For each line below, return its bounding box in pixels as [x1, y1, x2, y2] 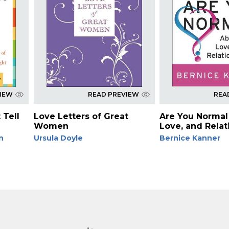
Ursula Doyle [33, 133, 83, 143]
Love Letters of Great [33, 111, 128, 121]
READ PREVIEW [87, 90, 139, 98]
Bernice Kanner [159, 133, 221, 143]
